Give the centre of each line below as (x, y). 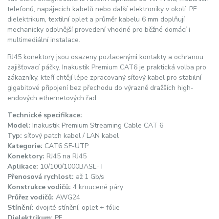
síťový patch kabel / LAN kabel (70, 136)
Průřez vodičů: (31, 197)
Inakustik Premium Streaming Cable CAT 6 (97, 126)
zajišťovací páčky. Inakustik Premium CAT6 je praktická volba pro (107, 67)
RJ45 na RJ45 (66, 156)
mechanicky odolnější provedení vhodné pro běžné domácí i (99, 30)
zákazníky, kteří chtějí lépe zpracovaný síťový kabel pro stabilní (104, 78)
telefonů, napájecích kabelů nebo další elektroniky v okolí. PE (102, 9)
